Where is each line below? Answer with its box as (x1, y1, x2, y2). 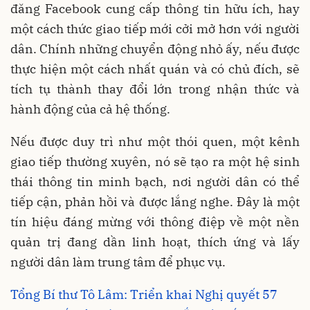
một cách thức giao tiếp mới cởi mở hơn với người (10, 21, 300, 37)
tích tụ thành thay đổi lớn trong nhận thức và (10, 81, 300, 98)
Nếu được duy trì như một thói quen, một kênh (10, 134, 300, 150)
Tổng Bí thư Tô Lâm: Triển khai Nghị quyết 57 (10, 286, 277, 303)
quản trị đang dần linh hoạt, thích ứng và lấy (10, 234, 300, 250)
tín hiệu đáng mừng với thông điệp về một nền (10, 214, 300, 230)
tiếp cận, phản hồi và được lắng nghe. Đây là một (10, 194, 300, 210)
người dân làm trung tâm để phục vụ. (10, 254, 228, 271)
